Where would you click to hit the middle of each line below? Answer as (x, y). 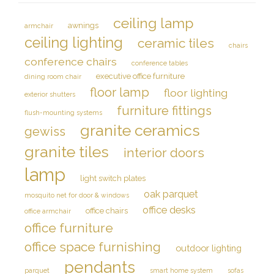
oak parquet (171, 194)
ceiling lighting (74, 43)
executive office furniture (140, 76)
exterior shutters (50, 94)
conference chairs (71, 61)
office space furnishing (93, 247)
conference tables (160, 63)
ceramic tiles (176, 43)
